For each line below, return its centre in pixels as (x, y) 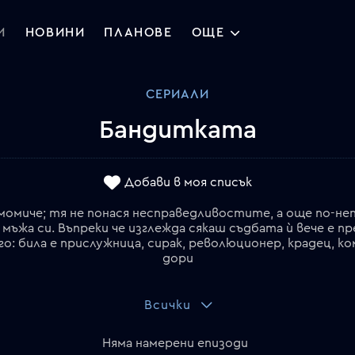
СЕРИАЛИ (177, 94)
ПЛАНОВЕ (138, 33)
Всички (167, 305)
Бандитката (177, 130)
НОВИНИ (55, 33)
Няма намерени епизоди (175, 343)
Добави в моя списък (188, 183)
